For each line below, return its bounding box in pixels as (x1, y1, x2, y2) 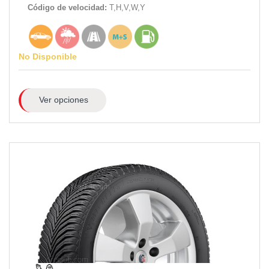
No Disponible (19, 51, 77, 61)
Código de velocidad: (28, 2, 109, 12)
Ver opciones (38, 95, 88, 105)
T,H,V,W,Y (109, 2, 145, 12)
